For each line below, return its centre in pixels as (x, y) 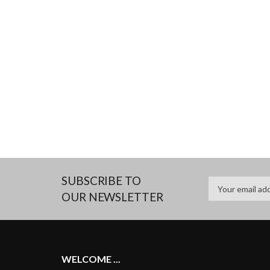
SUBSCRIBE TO (101, 181)
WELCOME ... (91, 259)
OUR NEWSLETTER (112, 197)
